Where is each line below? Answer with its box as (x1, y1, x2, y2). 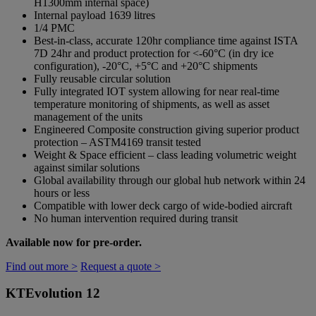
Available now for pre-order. (6, 236, 142, 248)
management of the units (34, 110, 142, 123)
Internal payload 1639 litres (34, 8, 155, 21)
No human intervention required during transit (34, 212, 238, 224)
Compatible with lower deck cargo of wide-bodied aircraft (34, 199, 292, 212)
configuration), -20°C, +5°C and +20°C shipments (34, 59, 257, 72)
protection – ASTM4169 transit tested (34, 135, 201, 148)
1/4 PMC (34, 21, 75, 34)
